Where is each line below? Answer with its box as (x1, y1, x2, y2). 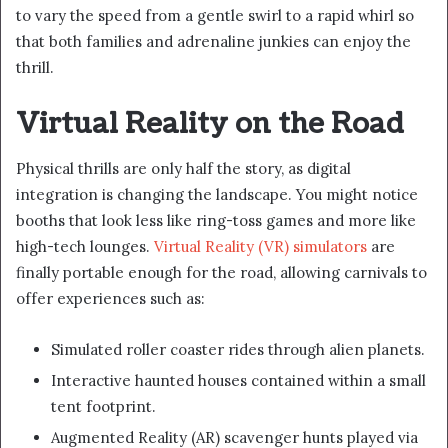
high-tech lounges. (16, 237, 154, 257)
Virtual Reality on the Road (16, 104, 404, 143)
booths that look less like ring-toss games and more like (16, 211, 416, 231)
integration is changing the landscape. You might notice (16, 185, 418, 205)
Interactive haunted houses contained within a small (51, 371, 426, 391)
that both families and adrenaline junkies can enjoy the (16, 31, 411, 51)
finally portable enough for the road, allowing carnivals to (16, 263, 427, 283)
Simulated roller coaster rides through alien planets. (51, 340, 425, 360)
